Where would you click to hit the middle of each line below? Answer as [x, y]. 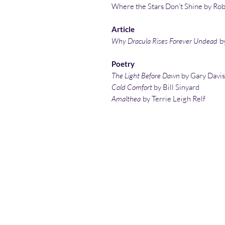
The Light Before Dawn [146, 76]
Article [123, 29]
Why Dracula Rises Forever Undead [164, 41]
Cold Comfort [132, 87]
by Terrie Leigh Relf [174, 99]
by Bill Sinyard [176, 87]
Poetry [123, 64]
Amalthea [127, 99]
